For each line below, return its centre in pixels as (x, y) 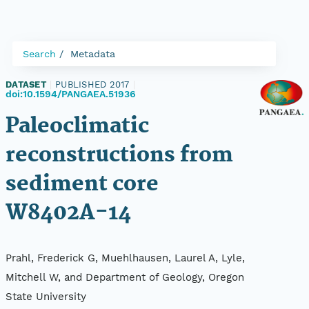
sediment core (82, 185)
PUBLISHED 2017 (92, 84)
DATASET (26, 84)
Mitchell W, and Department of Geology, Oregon (125, 278)
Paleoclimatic (77, 127)
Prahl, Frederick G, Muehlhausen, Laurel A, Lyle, (125, 258)
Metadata (93, 54)
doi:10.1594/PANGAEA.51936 (71, 94)
